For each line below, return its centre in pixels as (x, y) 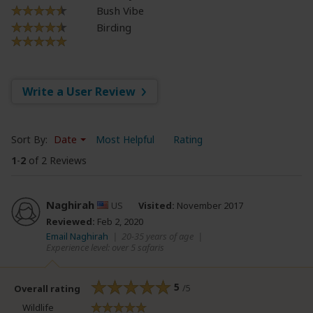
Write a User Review (80, 91)
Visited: (156, 205)
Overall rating (47, 288)
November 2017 (209, 205)
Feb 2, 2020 (119, 221)
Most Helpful (125, 139)
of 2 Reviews (56, 160)
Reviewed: (71, 221)
